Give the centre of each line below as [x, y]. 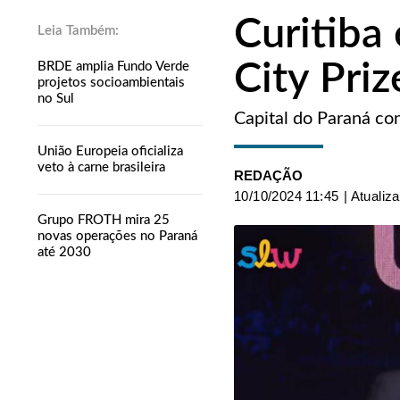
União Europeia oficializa [110, 151]
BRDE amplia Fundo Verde [113, 66]
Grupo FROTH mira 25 [104, 220]
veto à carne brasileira [101, 167]
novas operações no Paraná [117, 236]
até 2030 [64, 252]
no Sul [56, 98]
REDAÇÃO [268, 175]
